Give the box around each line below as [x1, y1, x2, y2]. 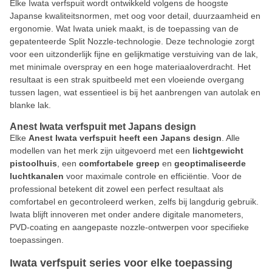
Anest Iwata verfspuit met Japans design [10, 121, 196, 132]
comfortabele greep [79, 158, 160, 168]
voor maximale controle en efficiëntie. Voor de [64, 171, 242, 181]
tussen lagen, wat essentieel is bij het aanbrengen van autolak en [10, 87, 260, 97]
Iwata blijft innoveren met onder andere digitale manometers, [10, 209, 243, 219]
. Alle [222, 133, 240, 143]
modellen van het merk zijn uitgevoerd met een [10, 146, 192, 155]
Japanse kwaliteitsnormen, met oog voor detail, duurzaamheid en [10, 11, 260, 21]
